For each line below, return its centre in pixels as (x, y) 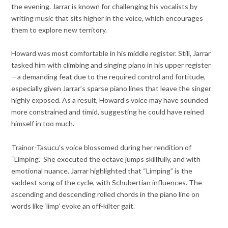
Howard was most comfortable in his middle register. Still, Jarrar (111, 53)
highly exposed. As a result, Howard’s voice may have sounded (110, 100)
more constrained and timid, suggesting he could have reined (108, 112)
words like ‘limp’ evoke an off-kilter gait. (73, 206)
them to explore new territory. (59, 30)
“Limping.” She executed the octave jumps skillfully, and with (106, 159)
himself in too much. (43, 124)
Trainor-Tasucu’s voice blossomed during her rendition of (102, 147)
